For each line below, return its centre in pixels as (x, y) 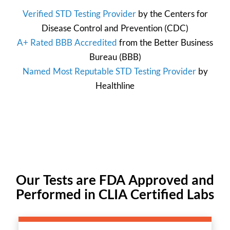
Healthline (115, 85)
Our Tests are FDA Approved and (115, 180)
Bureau (103, 56)
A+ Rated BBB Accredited (67, 42)
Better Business (184, 42)
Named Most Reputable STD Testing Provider (109, 71)
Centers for (186, 13)
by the (150, 13)
